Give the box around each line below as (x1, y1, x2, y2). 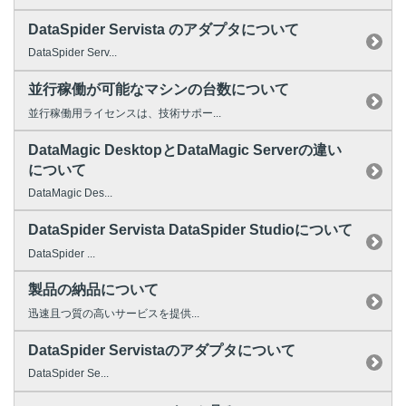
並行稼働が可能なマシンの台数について (28, 82, 289, 98)
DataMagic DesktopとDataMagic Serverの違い (28, 141, 342, 158)
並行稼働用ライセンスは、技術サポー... (28, 106, 221, 120)
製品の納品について (28, 282, 159, 298)
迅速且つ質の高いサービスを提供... (28, 306, 199, 320)
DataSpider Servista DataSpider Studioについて (28, 222, 353, 237)
